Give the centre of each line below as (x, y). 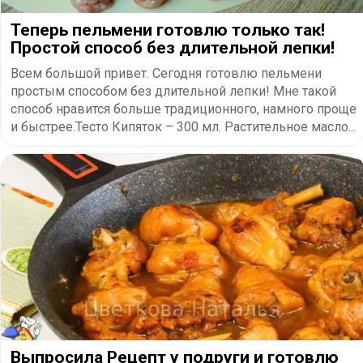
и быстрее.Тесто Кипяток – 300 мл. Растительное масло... (183, 126)
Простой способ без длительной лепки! (173, 47)
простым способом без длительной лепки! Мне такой (173, 91)
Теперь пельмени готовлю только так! (168, 30)
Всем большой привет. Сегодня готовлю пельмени (166, 73)
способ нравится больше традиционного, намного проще (184, 109)
